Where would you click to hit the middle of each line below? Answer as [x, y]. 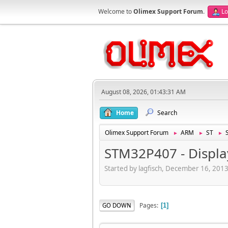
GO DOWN [117, 205]
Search [167, 113]
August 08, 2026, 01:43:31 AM [144, 92]
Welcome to [116, 11]
